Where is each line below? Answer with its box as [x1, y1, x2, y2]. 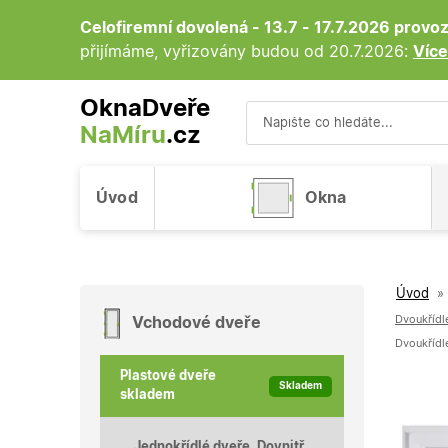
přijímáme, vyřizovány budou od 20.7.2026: [80, 44, 413, 60]
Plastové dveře [120, 370, 216, 384]
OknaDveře [80, 97, 210, 121]
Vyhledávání [245, 148, 337, 164]
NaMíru [80, 124, 166, 148]
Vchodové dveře [132, 315, 261, 332]
